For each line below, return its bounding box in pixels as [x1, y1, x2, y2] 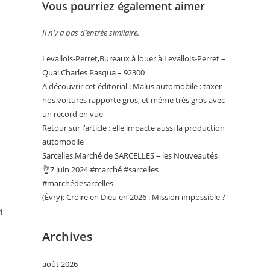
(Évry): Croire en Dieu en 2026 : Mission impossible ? [42, 192, 225, 202]
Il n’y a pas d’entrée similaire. [42, 27, 139, 38]
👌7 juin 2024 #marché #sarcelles [42, 164, 159, 175]
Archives [42, 228, 93, 245]
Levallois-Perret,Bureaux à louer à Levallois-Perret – [42, 53, 225, 64]
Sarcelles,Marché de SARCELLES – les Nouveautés [42, 150, 218, 161]
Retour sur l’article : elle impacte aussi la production [42, 122, 225, 133]
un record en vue [42, 108, 103, 119]
